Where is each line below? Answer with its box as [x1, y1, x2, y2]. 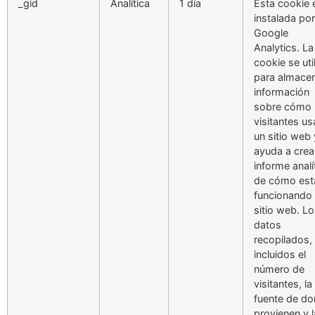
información [254, 85, 309, 98]
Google [254, 26, 288, 39]
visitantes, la [254, 277, 312, 290]
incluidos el [254, 247, 306, 260]
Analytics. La [254, 41, 314, 53]
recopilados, [254, 233, 312, 245]
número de [254, 262, 304, 275]
